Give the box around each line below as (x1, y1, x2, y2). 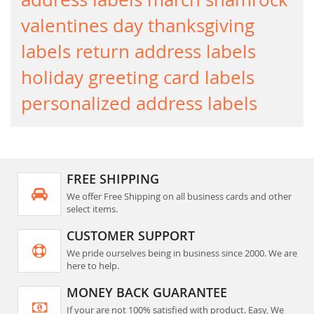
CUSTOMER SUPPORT (67, 226, 195, 244)
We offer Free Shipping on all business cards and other (67, 189, 292, 203)
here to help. (67, 259, 119, 272)
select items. (67, 202, 118, 215)
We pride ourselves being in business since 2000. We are (67, 246, 297, 259)
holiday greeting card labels (21, 64, 254, 90)
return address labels (76, 39, 256, 64)
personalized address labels (21, 90, 257, 116)
